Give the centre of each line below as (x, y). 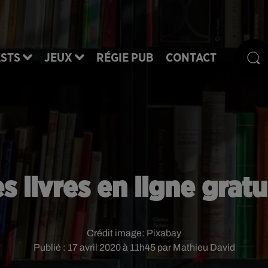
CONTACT (191, 58)
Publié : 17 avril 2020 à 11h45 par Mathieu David (134, 247)
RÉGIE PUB (125, 58)
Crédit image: (117, 233)
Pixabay (164, 233)
